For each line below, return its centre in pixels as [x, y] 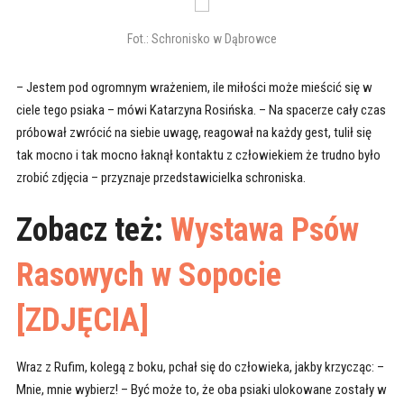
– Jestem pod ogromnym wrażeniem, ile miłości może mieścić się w [194, 88]
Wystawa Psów [261, 230]
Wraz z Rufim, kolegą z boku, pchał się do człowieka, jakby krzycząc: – [200, 367]
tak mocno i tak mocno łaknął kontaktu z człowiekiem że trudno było [198, 156]
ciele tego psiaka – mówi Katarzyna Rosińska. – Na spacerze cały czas [201, 110]
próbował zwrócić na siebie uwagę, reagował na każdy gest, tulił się [193, 133]
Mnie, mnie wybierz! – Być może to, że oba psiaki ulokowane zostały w [201, 390]
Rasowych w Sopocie [148, 275]
